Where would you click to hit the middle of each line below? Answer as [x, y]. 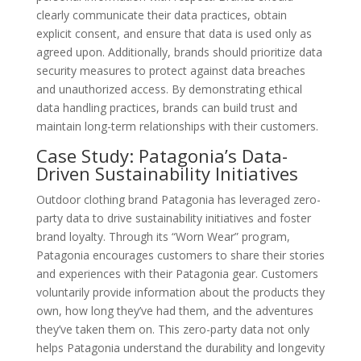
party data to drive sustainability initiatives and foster [173, 218]
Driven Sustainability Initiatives [167, 173]
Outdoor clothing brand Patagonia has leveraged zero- [178, 199]
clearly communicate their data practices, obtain [161, 15]
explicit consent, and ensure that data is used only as [174, 33]
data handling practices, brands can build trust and [166, 107]
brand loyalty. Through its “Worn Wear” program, [163, 236]
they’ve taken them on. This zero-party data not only [172, 329]
